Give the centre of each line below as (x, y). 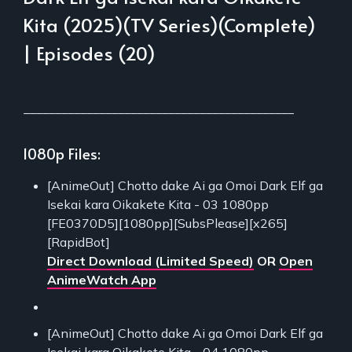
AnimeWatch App (102, 279)
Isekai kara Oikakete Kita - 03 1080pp (158, 204)
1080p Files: (62, 153)
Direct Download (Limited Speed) (150, 260)
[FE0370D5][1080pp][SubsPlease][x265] (167, 223)
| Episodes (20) (89, 53)
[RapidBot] (79, 242)
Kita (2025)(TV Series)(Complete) (169, 24)
